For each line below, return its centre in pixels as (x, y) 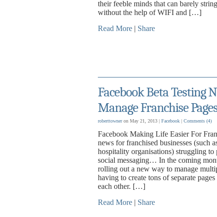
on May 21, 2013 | (142, 121)
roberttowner (110, 121)
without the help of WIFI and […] (150, 12)
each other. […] (122, 186)
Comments (195, 121)
